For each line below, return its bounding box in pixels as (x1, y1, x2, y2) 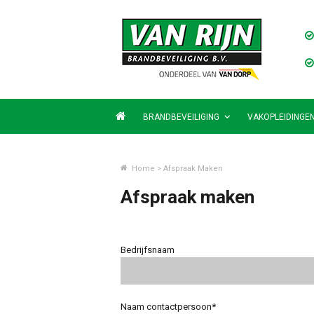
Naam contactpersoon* (121, 301, 216, 312)
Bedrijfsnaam (121, 245, 175, 255)
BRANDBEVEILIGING (143, 112, 220, 122)
